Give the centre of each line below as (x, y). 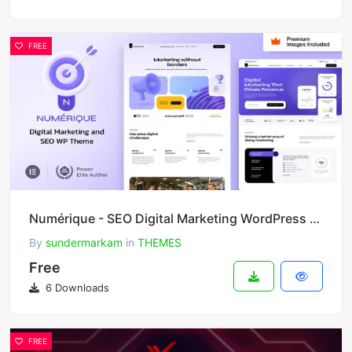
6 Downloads (76, 288)
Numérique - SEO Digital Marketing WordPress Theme (315, 219)
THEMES (159, 243)
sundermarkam (84, 243)
